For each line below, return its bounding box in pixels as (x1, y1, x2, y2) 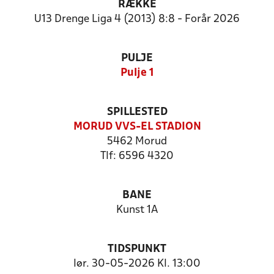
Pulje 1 (120, 68, 154, 78)
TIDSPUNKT (108, 244, 166, 254)
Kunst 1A (116, 205, 158, 215)
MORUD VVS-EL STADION (73, 122, 201, 132)
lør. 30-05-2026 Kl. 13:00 (73, 259, 201, 269)
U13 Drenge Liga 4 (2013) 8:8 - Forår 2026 (34, 14, 240, 24)
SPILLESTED (106, 107, 168, 117)
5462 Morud (107, 136, 167, 147)
